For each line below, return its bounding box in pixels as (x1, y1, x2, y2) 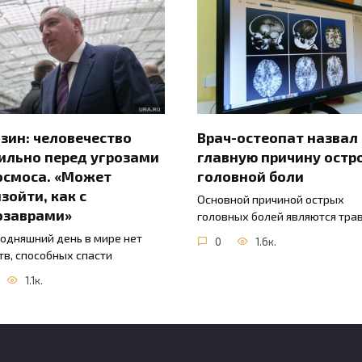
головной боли (197, 166, 304, 185)
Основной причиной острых (197, 192, 344, 207)
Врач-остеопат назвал (197, 128, 358, 146)
